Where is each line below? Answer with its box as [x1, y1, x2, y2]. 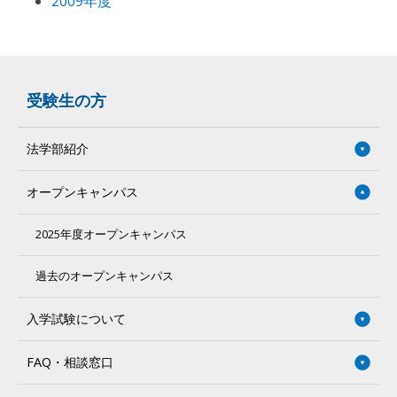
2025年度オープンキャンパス [35, 227, 187, 242]
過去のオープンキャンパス [35, 269, 174, 284]
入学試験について [27, 310, 126, 327]
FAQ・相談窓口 [27, 354, 113, 370]
